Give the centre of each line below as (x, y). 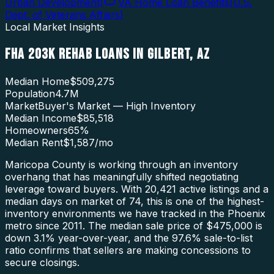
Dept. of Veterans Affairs (62, 14)
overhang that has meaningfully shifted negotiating (122, 176)
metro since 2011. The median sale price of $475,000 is (134, 225)
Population (30, 93)
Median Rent (34, 142)
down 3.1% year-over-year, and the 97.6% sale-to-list (129, 238)
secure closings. (42, 262)
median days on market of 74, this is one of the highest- (135, 201)
